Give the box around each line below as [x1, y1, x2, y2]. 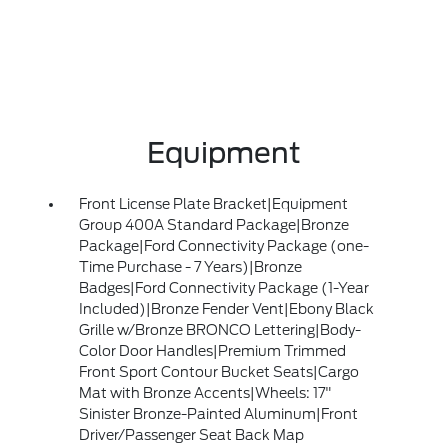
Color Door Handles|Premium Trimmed [78, 343, 346, 359]
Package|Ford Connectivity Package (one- [78, 238, 369, 254]
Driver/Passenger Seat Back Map [78, 427, 304, 443]
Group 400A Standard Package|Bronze [78, 217, 349, 233]
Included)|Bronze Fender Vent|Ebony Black [78, 301, 374, 317]
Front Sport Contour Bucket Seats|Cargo [78, 364, 359, 380]
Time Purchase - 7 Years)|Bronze [78, 259, 302, 275]
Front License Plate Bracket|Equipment [78, 196, 348, 212]
